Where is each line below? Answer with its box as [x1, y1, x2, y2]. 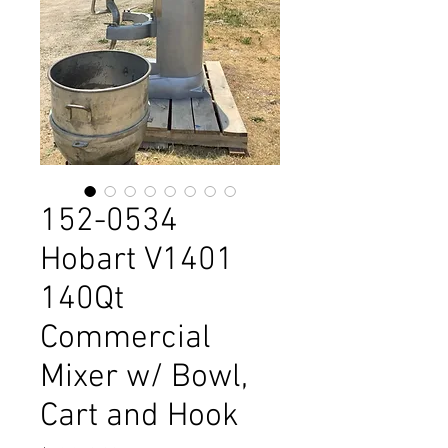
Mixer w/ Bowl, [40, 358, 248, 398]
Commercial [40, 319, 211, 359]
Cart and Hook [40, 397, 239, 437]
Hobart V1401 [40, 241, 234, 281]
